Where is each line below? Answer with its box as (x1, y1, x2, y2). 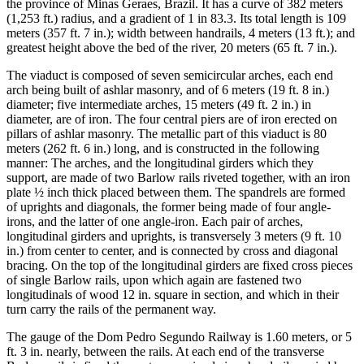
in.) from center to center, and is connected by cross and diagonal (6, 243, 338, 258)
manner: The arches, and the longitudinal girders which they (6, 155, 314, 170)
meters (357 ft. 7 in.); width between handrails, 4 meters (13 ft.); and (6, 25, 355, 40)
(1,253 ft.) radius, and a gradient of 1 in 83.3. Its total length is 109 (6, 11, 346, 25)
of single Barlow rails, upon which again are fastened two (6, 272, 301, 287)
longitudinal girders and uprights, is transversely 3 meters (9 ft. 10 (6, 228, 341, 243)
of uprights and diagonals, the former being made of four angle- (6, 199, 331, 214)
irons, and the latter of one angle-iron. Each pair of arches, (6, 214, 303, 228)
